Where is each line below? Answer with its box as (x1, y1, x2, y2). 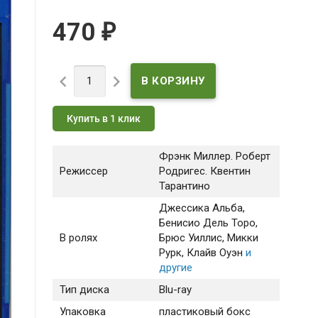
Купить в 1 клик (66, 113, 141, 125)
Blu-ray (158, 283, 192, 297)
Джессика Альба (158, 202, 243, 215)
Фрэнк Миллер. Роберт (158, 150, 270, 163)
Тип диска (59, 283, 109, 297)
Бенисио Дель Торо (158, 216, 256, 230)
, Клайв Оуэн (181, 246, 243, 260)
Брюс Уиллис (158, 231, 222, 245)
